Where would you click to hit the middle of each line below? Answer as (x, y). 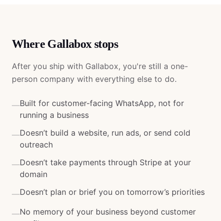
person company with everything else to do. (94, 79)
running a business (54, 115)
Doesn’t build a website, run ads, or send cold (105, 133)
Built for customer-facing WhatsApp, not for (102, 103)
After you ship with (49, 66)
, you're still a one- (153, 66)
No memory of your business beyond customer (108, 212)
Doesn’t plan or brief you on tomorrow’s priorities (112, 192)
